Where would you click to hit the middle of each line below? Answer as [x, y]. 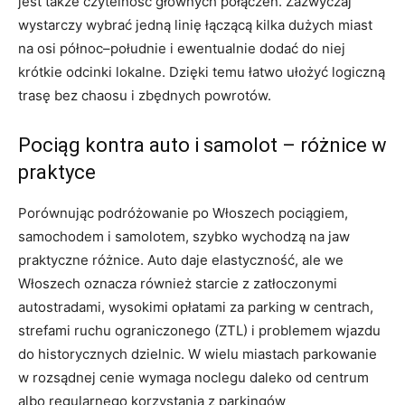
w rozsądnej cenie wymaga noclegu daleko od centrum [193, 378]
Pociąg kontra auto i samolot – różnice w [202, 146]
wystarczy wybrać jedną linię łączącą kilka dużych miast [195, 25]
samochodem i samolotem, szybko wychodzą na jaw [184, 237]
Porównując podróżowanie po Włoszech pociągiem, [183, 213]
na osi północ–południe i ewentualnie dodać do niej [182, 49]
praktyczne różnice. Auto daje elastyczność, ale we [181, 260]
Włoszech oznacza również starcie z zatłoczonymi [178, 284]
